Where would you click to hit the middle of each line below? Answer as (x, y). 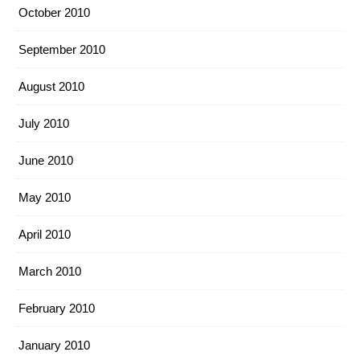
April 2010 (45, 234)
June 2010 (46, 160)
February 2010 (57, 308)
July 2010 (44, 123)
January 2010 (54, 345)
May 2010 (45, 197)
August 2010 (51, 86)
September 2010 (62, 49)
